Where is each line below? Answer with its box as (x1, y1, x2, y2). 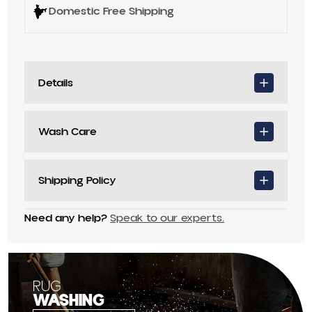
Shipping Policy (38, 172, 117, 188)
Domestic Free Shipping (49, 3, 175, 19)
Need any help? (24, 210, 111, 226)
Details (38, 75, 74, 91)
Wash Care (38, 123, 97, 139)
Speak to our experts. (110, 210, 225, 226)
